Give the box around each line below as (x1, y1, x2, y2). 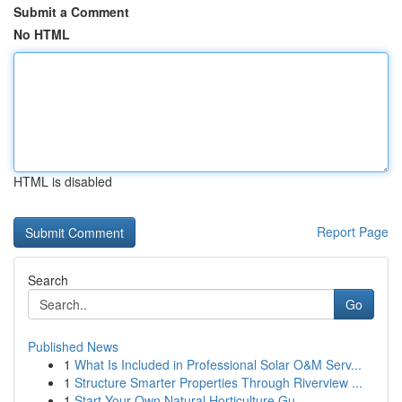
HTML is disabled (13, 172, 112, 190)
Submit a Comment (13, 3, 129, 21)
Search (28, 271, 68, 289)
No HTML (13, 25, 70, 43)
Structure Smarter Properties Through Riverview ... (74, 373, 363, 391)
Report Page (317, 223, 389, 240)
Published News (28, 337, 118, 355)
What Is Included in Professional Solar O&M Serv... (74, 355, 362, 373)
